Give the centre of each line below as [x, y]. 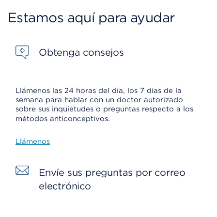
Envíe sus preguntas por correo [112, 172]
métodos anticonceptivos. [63, 119]
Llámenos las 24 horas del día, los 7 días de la [99, 91]
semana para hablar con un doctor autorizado [99, 100]
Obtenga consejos [81, 52]
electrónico [65, 186]
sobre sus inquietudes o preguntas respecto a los [104, 109]
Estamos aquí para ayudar [91, 17]
